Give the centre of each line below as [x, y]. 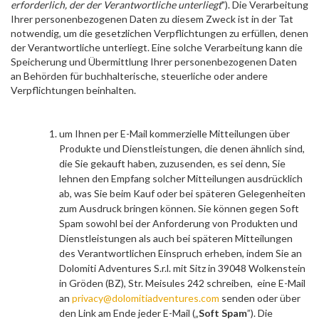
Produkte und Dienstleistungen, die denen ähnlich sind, [182, 148]
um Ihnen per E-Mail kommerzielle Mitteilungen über [174, 134]
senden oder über [260, 298]
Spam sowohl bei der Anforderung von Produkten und [178, 223]
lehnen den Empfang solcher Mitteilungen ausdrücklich [181, 178]
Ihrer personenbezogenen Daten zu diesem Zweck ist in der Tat [152, 19]
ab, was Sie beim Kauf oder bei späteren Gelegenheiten [182, 193]
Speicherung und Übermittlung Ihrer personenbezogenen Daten [154, 62]
